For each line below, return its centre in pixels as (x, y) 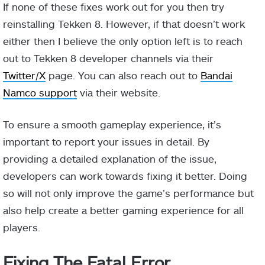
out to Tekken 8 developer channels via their (108, 58)
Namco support (40, 92)
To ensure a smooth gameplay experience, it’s (112, 124)
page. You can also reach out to (123, 75)
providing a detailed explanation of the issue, (110, 158)
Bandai (216, 75)
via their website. (119, 92)
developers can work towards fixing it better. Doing (125, 175)
